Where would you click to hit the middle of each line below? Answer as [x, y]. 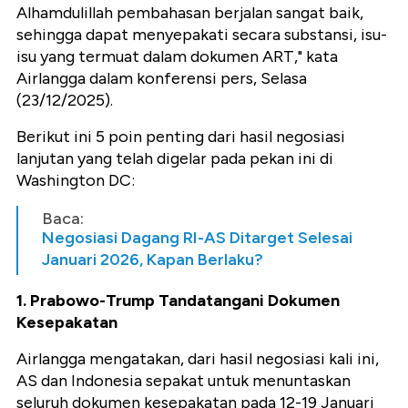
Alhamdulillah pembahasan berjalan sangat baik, [190, 13]
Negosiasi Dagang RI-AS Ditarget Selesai [197, 238]
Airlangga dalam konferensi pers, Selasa [162, 79]
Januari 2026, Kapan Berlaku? [153, 260]
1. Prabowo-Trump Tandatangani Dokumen [178, 301]
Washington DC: [76, 181]
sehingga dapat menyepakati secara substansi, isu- [202, 35]
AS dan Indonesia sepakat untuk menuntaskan [184, 381]
